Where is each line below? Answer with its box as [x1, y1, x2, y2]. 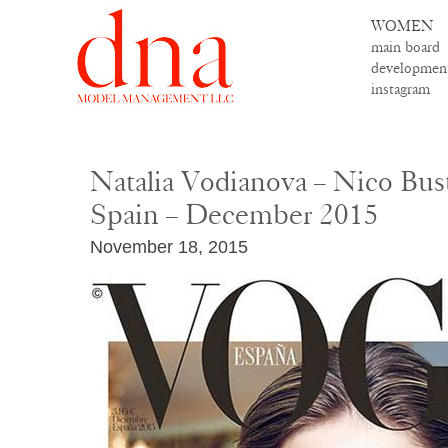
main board [371, 38, 440, 56]
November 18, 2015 [90, 236, 248, 258]
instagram [371, 80, 430, 98]
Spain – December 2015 [90, 198, 379, 232]
